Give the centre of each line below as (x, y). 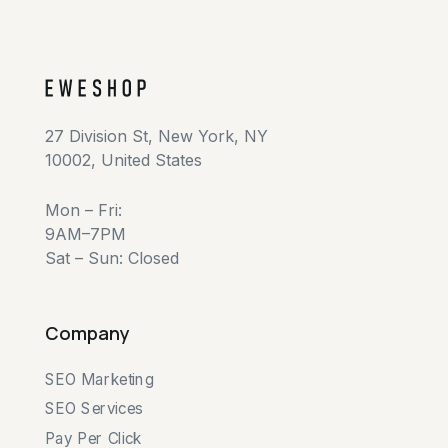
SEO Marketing (99, 379)
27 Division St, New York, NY (156, 136)
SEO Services (93, 409)
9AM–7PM (85, 234)
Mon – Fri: (83, 210)
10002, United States (123, 160)
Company (87, 333)
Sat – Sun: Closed (111, 258)
